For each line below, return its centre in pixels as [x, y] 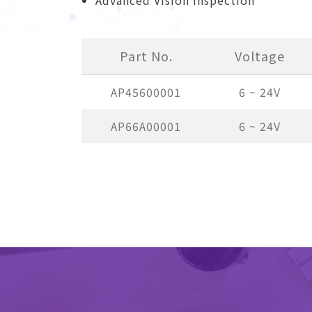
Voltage [260, 55]
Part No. [146, 55]
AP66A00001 [146, 126]
